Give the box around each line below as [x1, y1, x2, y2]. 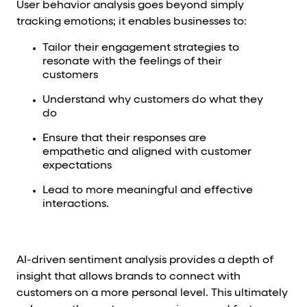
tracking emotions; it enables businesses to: [16, 16, 247, 27]
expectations [42, 160, 112, 171]
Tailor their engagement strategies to [42, 42, 239, 53]
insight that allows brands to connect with [16, 271, 241, 282]
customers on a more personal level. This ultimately [16, 287, 288, 299]
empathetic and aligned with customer [42, 146, 251, 158]
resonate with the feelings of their [42, 56, 222, 67]
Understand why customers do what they [42, 94, 263, 106]
